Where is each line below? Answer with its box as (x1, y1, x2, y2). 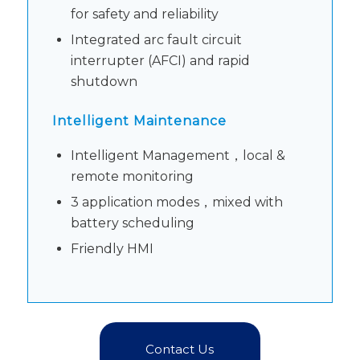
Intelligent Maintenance (51, 113, 227, 129)
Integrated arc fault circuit (70, 32, 242, 48)
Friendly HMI (70, 240, 153, 256)
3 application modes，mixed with (70, 194, 283, 210)
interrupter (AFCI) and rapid (70, 53, 250, 69)
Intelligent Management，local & (70, 147, 285, 163)
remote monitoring (70, 168, 194, 184)
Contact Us (145, 341, 215, 357)
